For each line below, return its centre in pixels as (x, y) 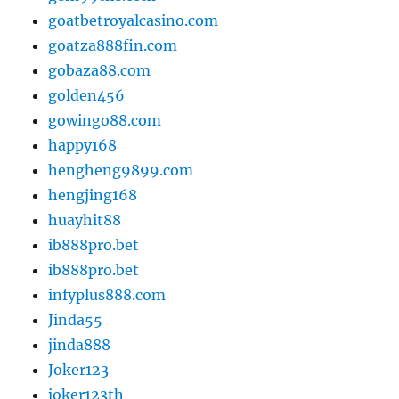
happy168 (83, 145)
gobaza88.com (100, 70)
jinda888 (80, 344)
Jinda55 (76, 319)
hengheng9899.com (121, 170)
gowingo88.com (105, 120)
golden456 (87, 95)
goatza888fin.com (113, 45)
